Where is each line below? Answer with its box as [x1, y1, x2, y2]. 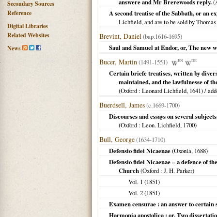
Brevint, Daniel [99, 31, 141, 41]
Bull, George [99, 135, 135, 144]
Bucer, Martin [99, 57, 137, 66]
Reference [7, 9, 31, 17]
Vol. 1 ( [128, 177, 146, 186]
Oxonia [174, 146, 191, 155]
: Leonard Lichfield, [137, 86, 189, 95]
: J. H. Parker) [159, 166, 194, 175]
